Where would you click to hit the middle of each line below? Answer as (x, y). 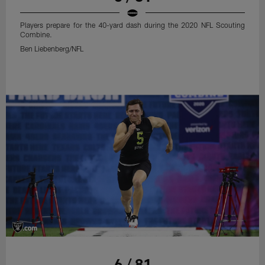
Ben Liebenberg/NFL (52, 48)
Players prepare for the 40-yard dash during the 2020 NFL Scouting (132, 25)
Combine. (36, 34)
